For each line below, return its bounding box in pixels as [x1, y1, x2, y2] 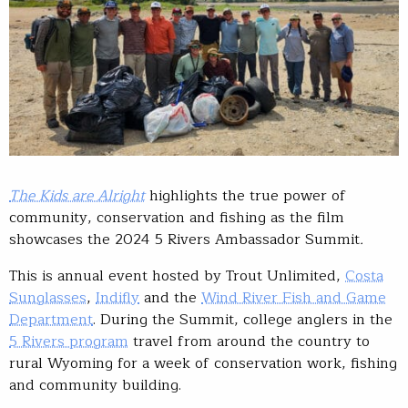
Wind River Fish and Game [201, 286, 386, 311]
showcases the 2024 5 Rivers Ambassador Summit [9, 228, 360, 252]
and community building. [9, 373, 181, 398]
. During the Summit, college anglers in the [93, 308, 393, 332]
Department [9, 308, 93, 332]
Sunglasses [9, 286, 87, 311]
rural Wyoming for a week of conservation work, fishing [9, 352, 397, 376]
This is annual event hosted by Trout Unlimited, [9, 264, 345, 289]
